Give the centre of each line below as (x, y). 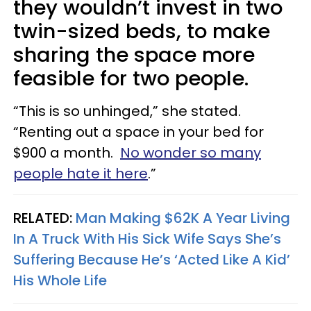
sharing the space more (134, 55)
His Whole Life (60, 281)
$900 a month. (67, 153)
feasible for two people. (134, 79)
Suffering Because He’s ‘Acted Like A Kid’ (152, 260)
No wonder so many (191, 153)
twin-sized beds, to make (142, 32)
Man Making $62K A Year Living (183, 218)
